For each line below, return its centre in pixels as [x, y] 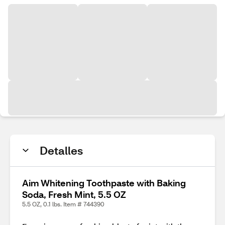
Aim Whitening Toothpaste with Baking [104, 183]
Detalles [61, 150]
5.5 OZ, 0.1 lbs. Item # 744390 [63, 204]
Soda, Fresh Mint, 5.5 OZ [74, 194]
